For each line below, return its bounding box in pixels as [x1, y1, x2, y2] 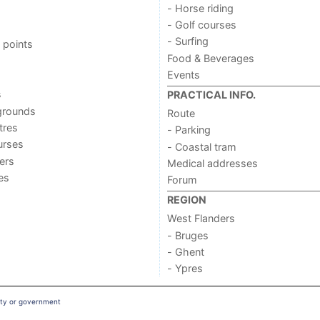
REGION [166, 193, 206, 206]
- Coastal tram [166, 140, 236, 153]
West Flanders [166, 212, 235, 225]
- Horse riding [166, 1, 234, 14]
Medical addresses [166, 157, 258, 170]
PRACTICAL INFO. [166, 88, 256, 101]
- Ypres [166, 262, 203, 275]
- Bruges [166, 229, 209, 241]
